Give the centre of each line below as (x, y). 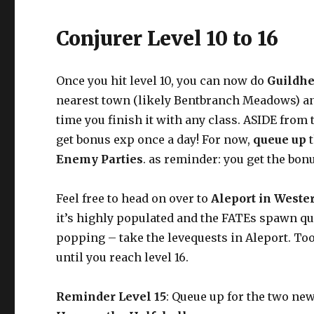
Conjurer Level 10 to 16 (168, 38)
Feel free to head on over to (134, 198)
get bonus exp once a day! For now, (155, 139)
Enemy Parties (100, 159)
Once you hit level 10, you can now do (162, 80)
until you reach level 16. (123, 257)
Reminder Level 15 (111, 296)
